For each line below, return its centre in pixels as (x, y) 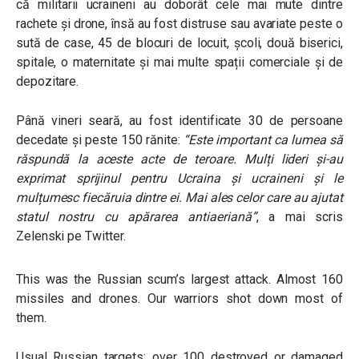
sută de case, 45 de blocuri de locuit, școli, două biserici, (179, 43)
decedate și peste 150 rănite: (98, 140)
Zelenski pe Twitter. (71, 236)
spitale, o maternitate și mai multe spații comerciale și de (179, 62)
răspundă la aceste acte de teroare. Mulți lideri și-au (179, 159)
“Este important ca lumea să (261, 140)
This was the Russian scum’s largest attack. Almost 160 (179, 279)
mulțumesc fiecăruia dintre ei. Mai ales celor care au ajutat (179, 198)
